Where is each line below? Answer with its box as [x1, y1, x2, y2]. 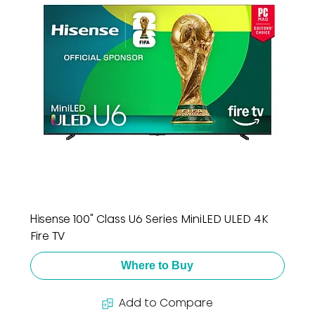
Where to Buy [121, 259, 194, 272]
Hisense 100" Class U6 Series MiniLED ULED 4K [30, 211, 268, 228]
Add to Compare [118, 295, 213, 311]
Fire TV [30, 228, 65, 245]
